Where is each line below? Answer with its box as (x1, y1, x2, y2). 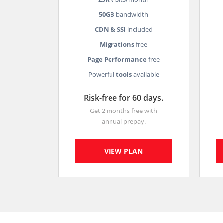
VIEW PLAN (104, 146, 143, 156)
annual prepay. (101, 117, 146, 126)
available (131, 70, 159, 79)
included (125, 25, 153, 34)
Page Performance (87, 55, 147, 64)
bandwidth (114, 10, 149, 19)
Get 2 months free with (90, 106, 158, 115)
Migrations (100, 40, 135, 49)
